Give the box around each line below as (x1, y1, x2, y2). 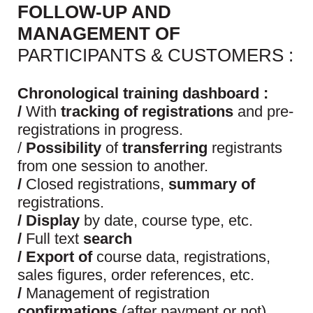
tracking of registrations (61, 103, 233, 121)
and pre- (233, 103, 293, 121)
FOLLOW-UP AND (17, 1, 171, 23)
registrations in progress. (17, 121, 183, 139)
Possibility (26, 139, 105, 157)
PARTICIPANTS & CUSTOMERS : (17, 45, 293, 66)
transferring (122, 139, 208, 157)
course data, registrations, (92, 248, 270, 266)
